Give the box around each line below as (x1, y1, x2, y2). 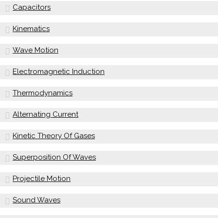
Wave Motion (13, 45, 58, 54)
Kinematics (13, 24, 50, 33)
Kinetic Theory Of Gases (13, 131, 95, 140)
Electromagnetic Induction (13, 67, 105, 76)
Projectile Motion (13, 174, 71, 183)
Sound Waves (13, 195, 60, 204)
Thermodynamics (13, 88, 73, 97)
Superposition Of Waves (13, 152, 96, 162)
